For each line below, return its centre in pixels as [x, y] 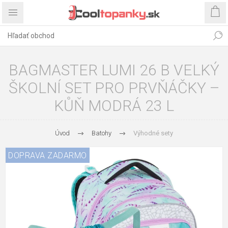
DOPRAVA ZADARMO [48, 155]
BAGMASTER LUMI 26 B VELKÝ [114, 70]
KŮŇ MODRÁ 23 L [114, 106]
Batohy [102, 133]
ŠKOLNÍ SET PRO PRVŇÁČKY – [114, 88]
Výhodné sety [153, 133]
